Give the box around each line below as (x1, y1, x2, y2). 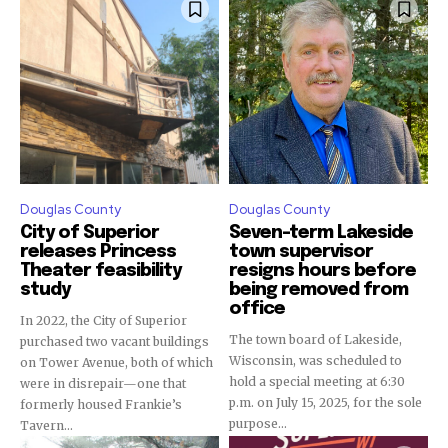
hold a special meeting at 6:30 (229, 374, 405, 389)
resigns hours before (229, 262, 416, 280)
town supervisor (229, 243, 373, 261)
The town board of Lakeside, (229, 332, 402, 347)
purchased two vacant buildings (20, 334, 209, 349)
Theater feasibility (20, 262, 181, 280)
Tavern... (20, 418, 73, 433)
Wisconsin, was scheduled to (229, 353, 402, 368)
